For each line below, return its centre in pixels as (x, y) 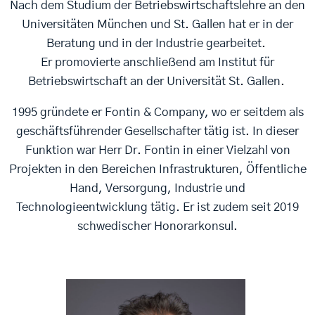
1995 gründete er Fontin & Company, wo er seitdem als (157, 112)
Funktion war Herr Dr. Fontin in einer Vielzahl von (157, 150)
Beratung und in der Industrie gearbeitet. (157, 43)
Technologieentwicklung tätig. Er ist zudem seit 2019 (157, 207)
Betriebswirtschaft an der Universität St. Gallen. (157, 81)
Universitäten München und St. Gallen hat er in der (157, 24)
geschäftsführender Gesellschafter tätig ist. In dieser (157, 131)
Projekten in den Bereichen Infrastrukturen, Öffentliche (157, 169)
